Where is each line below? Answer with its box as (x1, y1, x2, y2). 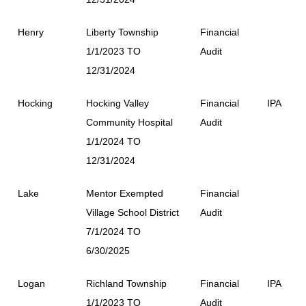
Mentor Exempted (86, 188, 163, 199)
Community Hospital (86, 117, 173, 128)
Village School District (86, 207, 179, 218)
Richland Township (86, 278, 167, 289)
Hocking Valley (86, 98, 149, 109)
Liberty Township (86, 27, 158, 38)
